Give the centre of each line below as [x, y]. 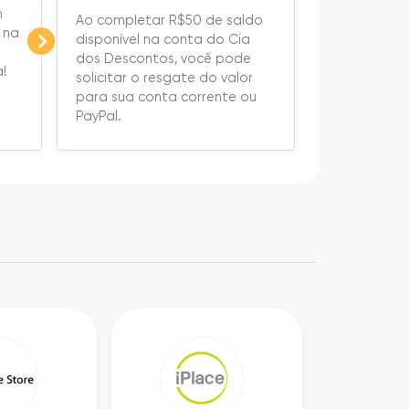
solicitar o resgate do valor [164, 77]
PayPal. [98, 115]
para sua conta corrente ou [166, 96]
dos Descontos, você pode [163, 58]
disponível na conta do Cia [163, 39]
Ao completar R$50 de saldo [169, 20]
